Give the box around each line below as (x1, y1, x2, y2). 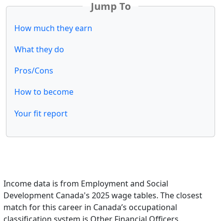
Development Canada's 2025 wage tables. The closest (3, 189, 202, 201)
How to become (14, 86, 74, 98)
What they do (14, 44, 64, 55)
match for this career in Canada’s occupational (3, 201, 177, 213)
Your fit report (14, 108, 68, 119)
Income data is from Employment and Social (3, 178, 168, 189)
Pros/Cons (14, 65, 53, 76)
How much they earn (14, 22, 92, 34)
